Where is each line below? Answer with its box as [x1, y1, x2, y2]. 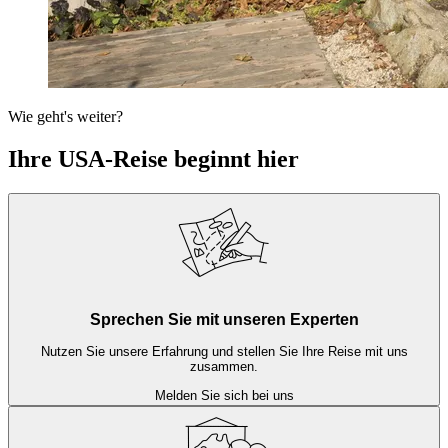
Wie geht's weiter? [8, 108, 123, 126]
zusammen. [190, 359, 258, 375]
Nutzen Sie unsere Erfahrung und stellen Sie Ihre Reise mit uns [40, 344, 408, 360]
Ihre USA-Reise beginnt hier [8, 146, 299, 173]
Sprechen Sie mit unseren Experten [89, 310, 359, 328]
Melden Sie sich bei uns [154, 387, 294, 403]
